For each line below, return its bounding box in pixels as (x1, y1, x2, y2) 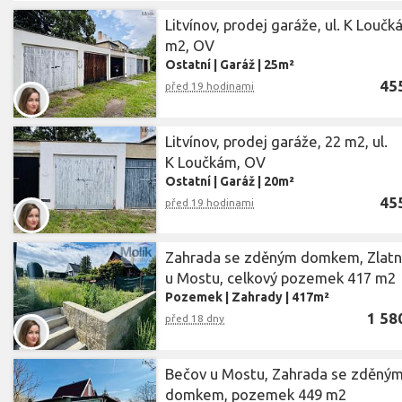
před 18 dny (165, 312, 225, 325)
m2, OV (165, 37, 215, 55)
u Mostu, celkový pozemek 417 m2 (165, 269, 397, 287)
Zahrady (232, 290, 284, 305)
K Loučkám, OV (165, 153, 267, 170)
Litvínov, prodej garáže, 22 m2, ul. (165, 132, 389, 150)
